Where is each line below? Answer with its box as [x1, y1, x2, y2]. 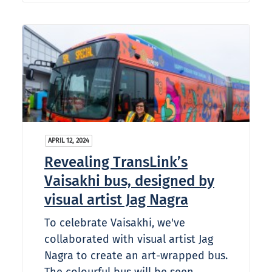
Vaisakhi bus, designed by [44, 172, 214, 190]
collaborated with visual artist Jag [44, 233, 213, 246]
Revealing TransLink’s [44, 154, 188, 171]
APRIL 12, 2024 [48, 137, 89, 145]
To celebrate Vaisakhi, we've [44, 216, 185, 230]
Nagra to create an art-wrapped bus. [44, 249, 228, 263]
